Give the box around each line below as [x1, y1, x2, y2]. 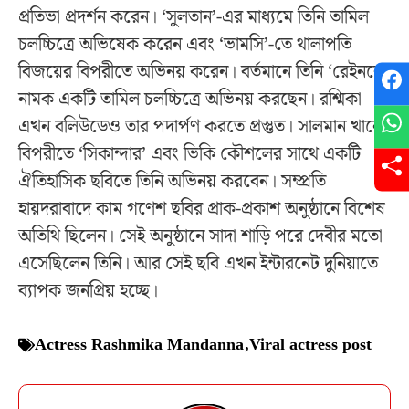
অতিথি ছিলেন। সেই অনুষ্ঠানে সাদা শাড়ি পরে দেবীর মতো [18, 222, 383, 252]
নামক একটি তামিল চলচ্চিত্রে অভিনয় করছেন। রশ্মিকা [18, 85, 362, 115]
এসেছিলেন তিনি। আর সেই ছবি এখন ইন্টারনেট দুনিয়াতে [18, 249, 378, 279]
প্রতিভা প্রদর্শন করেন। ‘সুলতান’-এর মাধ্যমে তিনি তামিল [18, 3, 369, 33]
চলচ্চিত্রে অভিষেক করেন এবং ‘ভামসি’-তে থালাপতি [18, 30, 351, 60]
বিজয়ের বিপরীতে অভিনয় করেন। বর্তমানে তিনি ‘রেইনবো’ [18, 58, 391, 88]
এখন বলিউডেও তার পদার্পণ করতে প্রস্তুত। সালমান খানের [18, 112, 391, 142]
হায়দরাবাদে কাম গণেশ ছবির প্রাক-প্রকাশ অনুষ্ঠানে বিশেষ [18, 194, 385, 225]
